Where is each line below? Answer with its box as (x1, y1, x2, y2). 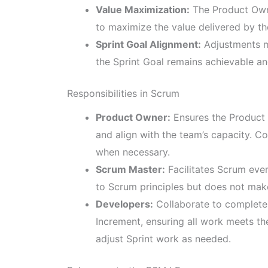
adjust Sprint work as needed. (96, 232, 231, 245)
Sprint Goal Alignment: (96, 38, 201, 50)
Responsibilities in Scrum (67, 87, 179, 99)
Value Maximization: (96, 3, 190, 16)
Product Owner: (96, 111, 170, 123)
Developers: (96, 197, 153, 210)
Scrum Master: (96, 163, 165, 175)
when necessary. (96, 145, 170, 158)
